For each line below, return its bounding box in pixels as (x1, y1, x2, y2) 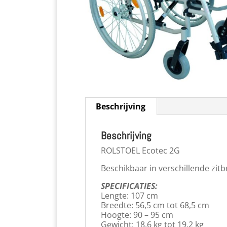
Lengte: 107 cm (101, 190, 158, 201)
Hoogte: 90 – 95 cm (101, 209, 173, 220)
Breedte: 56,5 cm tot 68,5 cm (101, 200, 209, 211)
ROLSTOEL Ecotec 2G (101, 145, 180, 156)
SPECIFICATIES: (101, 180, 158, 192)
